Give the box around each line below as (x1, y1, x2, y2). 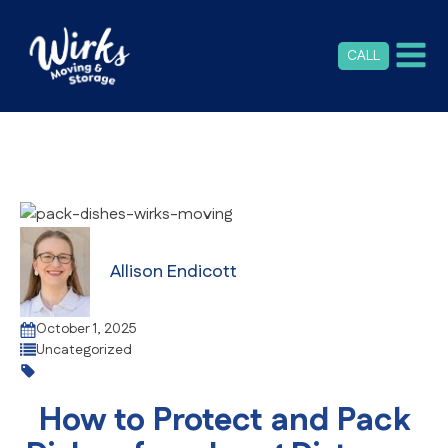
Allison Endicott (110, 259, 238, 286)
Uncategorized (36, 339, 132, 360)
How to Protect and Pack (38, 398, 410, 444)
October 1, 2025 (36, 319, 137, 340)
